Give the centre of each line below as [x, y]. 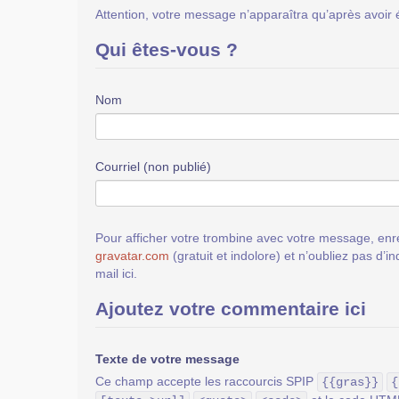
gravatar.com [132, 256]
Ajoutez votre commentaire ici [231, 309]
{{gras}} [350, 382]
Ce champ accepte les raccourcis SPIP [206, 381]
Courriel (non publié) [153, 167]
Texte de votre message [167, 359]
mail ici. [116, 273]
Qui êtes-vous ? [167, 49]
